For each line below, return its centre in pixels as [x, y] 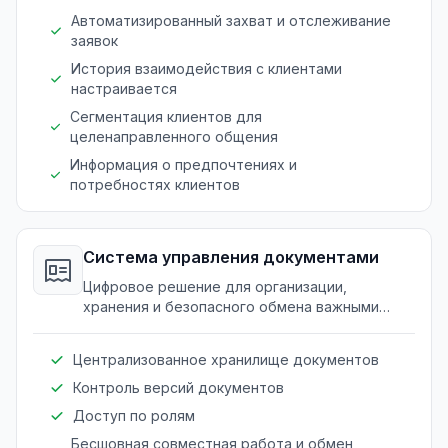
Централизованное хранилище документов [226, 359]
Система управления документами [231, 256]
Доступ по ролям [134, 415]
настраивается [123, 88]
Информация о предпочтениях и [184, 164]
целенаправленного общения [174, 136]
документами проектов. [167, 326]
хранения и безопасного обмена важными [231, 306]
